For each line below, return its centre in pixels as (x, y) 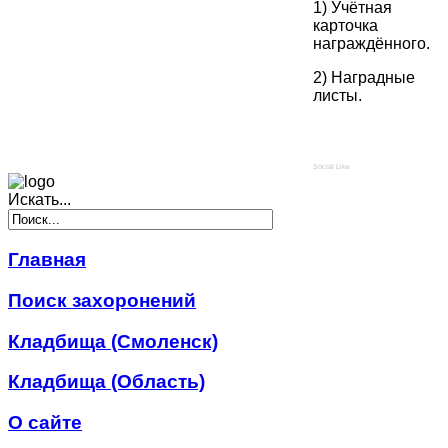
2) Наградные (364, 78)
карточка (345, 26)
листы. (337, 96)
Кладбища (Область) (106, 382)
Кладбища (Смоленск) (113, 341)
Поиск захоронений (102, 300)
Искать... (39, 200)
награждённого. (371, 44)
